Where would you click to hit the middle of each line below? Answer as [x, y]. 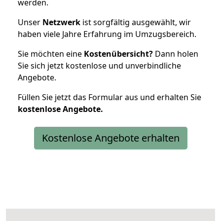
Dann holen [176, 54]
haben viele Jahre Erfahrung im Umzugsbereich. [107, 34]
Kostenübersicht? [118, 54]
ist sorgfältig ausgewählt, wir [136, 22]
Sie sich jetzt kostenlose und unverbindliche [99, 65]
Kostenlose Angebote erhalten [110, 138]
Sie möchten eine [51, 54]
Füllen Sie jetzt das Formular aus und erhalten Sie [110, 97]
